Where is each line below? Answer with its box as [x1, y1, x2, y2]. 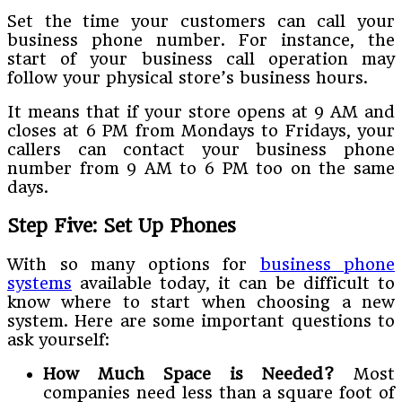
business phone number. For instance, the [7, 31, 395, 50]
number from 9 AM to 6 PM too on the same [7, 159, 395, 179]
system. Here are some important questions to [7, 310, 395, 330]
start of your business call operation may [7, 49, 395, 69]
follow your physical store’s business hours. [7, 68, 368, 88]
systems [7, 273, 72, 293]
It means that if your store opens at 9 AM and [7, 102, 395, 122]
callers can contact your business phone [7, 140, 395, 160]
